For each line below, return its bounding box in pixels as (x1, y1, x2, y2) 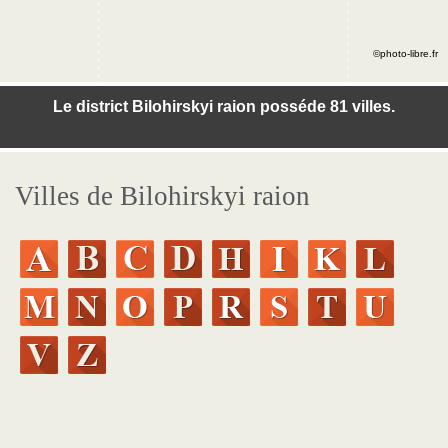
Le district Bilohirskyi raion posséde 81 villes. (53, 98, 395, 115)
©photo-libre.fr (373, 48, 438, 59)
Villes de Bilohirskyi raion (15, 181, 310, 211)
